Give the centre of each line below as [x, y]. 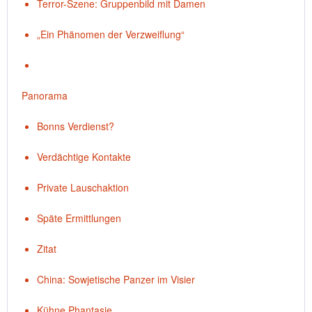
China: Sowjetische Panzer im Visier [116, 279]
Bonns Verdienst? [76, 126]
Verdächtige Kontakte [84, 157]
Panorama [45, 95]
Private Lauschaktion [83, 187]
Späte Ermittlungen [79, 218]
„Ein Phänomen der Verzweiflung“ [111, 34]
